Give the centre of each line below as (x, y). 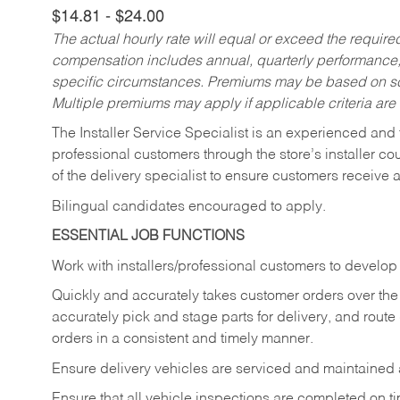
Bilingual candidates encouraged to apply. (189, 207)
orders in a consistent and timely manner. (183, 340)
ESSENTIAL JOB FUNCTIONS (148, 237)
